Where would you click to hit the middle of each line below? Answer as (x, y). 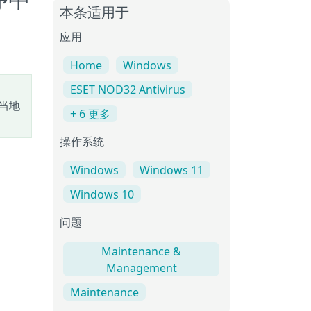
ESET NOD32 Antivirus (128, 90)
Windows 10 (102, 195)
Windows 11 (171, 170)
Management (141, 268)
